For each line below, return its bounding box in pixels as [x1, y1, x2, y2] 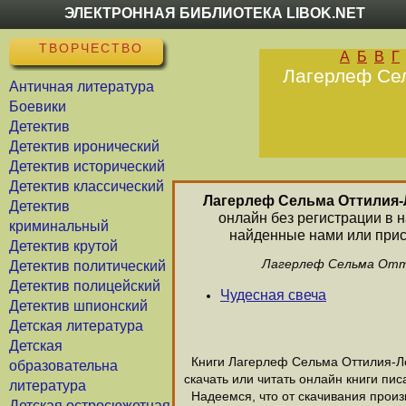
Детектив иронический [9, 139, 159, 154]
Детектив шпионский [9, 298, 148, 314]
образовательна [9, 358, 118, 373]
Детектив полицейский [9, 278, 160, 294]
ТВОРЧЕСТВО [38, 41, 143, 55]
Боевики [9, 99, 66, 114]
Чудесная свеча [220, 287, 326, 303]
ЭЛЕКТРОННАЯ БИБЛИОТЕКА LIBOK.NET [64, 5, 366, 21]
